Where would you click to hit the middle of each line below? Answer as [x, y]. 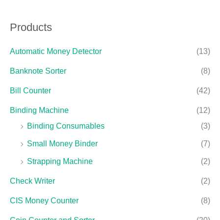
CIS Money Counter [44, 201]
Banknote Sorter [38, 71]
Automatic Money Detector [56, 52]
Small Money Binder [62, 144]
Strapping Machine [60, 162]
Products [31, 27]
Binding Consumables [66, 126]
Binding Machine [39, 110]
